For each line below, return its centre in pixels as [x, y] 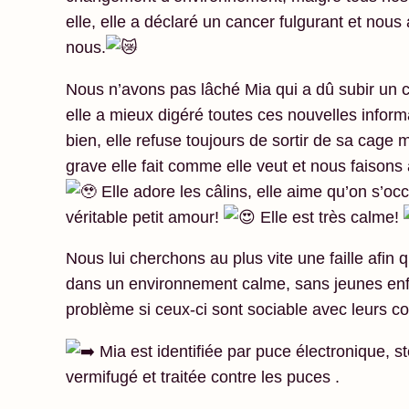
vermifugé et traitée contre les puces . [203, 377]
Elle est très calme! [330, 217]
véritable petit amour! [145, 217]
